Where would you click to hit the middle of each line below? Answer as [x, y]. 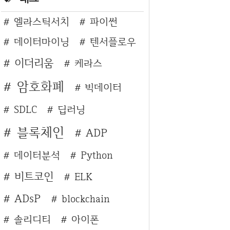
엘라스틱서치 [41, 21]
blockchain [86, 198]
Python [97, 155]
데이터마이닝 [41, 41]
